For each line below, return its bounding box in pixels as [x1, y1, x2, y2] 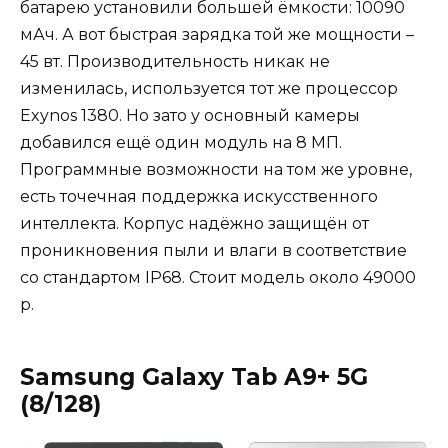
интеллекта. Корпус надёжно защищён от [20, 214, 369, 234]
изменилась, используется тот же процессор [20, 79, 398, 99]
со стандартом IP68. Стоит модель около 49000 [20, 268, 416, 288]
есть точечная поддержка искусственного [20, 187, 378, 207]
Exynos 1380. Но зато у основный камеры [20, 106, 360, 126]
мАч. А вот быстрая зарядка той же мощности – [20, 25, 414, 45]
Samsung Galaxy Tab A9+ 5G [20, 363, 368, 392]
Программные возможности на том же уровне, [20, 160, 412, 180]
